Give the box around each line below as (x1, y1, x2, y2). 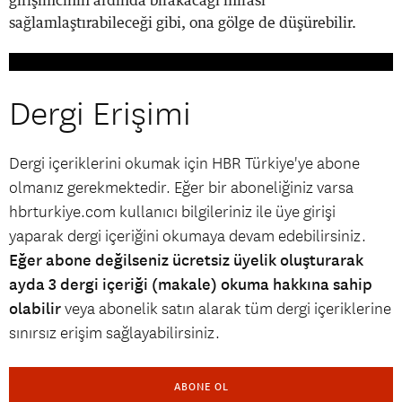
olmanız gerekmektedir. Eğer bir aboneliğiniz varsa (9, 177, 354, 198)
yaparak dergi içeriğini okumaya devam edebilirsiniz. (9, 225, 366, 247)
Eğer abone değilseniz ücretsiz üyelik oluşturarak (9, 249, 363, 270)
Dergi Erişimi (9, 93, 191, 135)
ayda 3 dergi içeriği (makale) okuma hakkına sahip (9, 274, 372, 294)
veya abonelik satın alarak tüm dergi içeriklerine (61, 298, 391, 319)
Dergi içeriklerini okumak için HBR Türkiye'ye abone (9, 153, 360, 174)
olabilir (9, 298, 61, 319)
